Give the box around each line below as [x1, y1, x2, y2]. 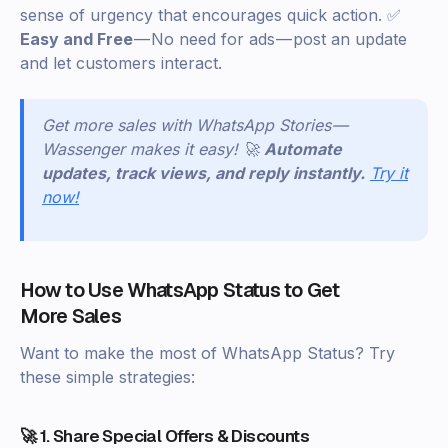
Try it [370, 163, 408, 184]
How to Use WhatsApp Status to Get [20, 277, 339, 304]
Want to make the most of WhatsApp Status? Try [20, 343, 395, 364]
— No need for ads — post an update [133, 29, 407, 50]
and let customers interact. [20, 53, 222, 74]
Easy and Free [20, 29, 133, 50]
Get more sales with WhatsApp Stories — [42, 115, 349, 136]
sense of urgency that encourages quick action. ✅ [20, 5, 401, 26]
